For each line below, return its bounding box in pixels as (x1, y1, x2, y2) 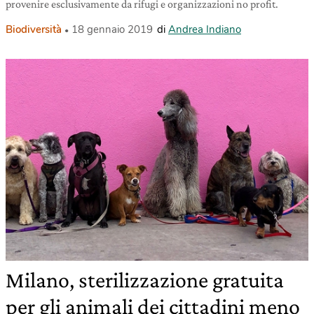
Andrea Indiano (168, 22, 241, 36)
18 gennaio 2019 (71, 22, 153, 36)
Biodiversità (6, 22, 62, 36)
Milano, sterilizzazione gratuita (6, 266, 284, 292)
